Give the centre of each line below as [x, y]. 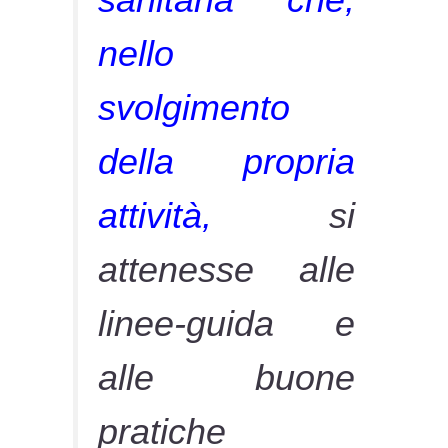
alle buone [226, 377]
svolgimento [194, 107]
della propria [226, 161]
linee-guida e [226, 323]
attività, [155, 215]
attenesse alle [226, 269]
